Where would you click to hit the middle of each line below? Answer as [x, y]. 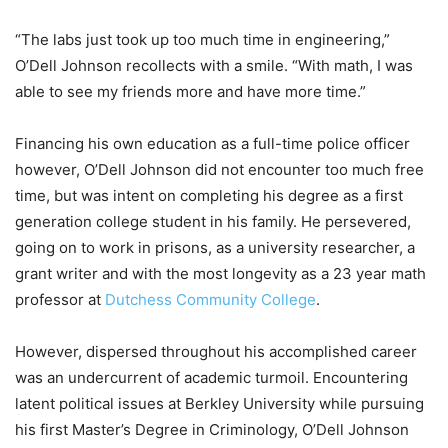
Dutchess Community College [210, 299]
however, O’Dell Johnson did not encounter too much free [219, 169]
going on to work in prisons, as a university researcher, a [215, 247]
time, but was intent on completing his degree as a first [209, 195]
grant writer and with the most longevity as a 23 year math [220, 273]
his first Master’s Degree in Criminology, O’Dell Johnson [212, 429]
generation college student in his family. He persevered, [213, 221]
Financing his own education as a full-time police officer [212, 143]
